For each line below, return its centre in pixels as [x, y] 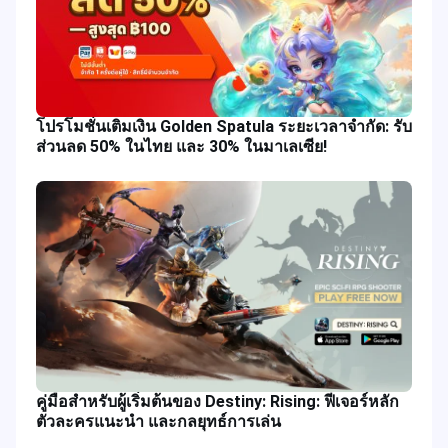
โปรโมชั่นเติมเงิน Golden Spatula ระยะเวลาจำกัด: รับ [224, 126]
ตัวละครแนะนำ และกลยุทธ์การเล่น [158, 422]
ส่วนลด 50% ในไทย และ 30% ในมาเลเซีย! [181, 146]
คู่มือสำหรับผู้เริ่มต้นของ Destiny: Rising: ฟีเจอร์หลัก [217, 402]
